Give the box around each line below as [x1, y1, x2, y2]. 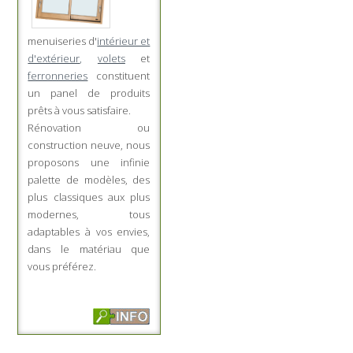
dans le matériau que [28, 241, 150, 256]
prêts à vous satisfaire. [28, 102, 132, 117]
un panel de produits [28, 85, 150, 100]
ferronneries [28, 68, 88, 83]
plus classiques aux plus [28, 189, 150, 204]
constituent [87, 68, 150, 83]
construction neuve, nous [28, 137, 150, 152]
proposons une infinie [28, 154, 150, 169]
